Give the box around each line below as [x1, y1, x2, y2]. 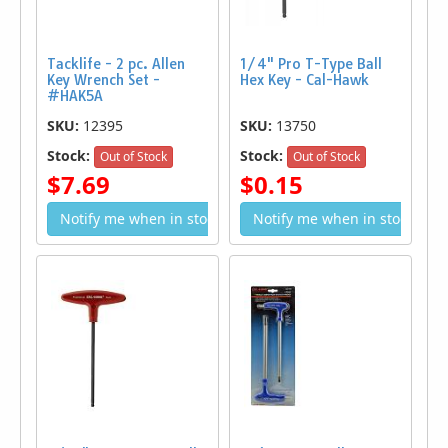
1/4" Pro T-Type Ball [240, 55, 382, 73]
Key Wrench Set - [47, 71, 160, 89]
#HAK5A [47, 87, 103, 105]
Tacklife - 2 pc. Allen [47, 55, 185, 73]
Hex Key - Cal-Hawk [240, 71, 369, 89]
